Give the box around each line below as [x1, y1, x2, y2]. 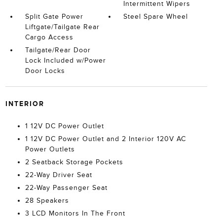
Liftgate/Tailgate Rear [25, 23, 100, 31]
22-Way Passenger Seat [25, 184, 108, 191]
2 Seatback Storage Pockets [25, 158, 123, 166]
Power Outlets [25, 146, 75, 153]
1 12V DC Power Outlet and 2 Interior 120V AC [25, 135, 186, 143]
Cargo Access [25, 34, 74, 41]
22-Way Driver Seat [25, 171, 92, 179]
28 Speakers [25, 197, 69, 204]
